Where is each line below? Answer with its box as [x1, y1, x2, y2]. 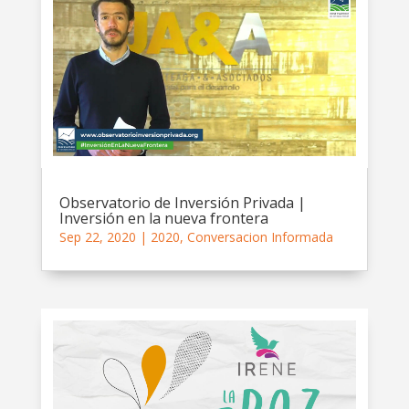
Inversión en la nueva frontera [58, 208, 268, 229]
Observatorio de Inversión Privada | [58, 193, 306, 214]
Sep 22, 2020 [58, 228, 136, 246]
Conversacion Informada [186, 228, 333, 246]
